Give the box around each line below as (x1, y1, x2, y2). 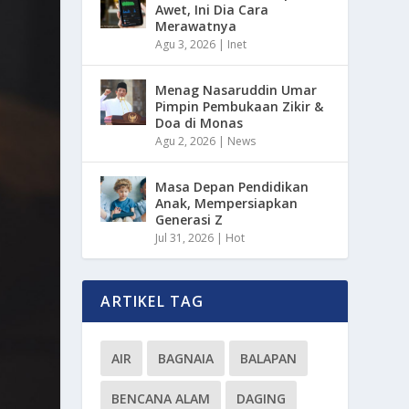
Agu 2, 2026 (155, 132, 216, 149)
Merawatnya (155, 16, 237, 35)
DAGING (236, 389, 287, 407)
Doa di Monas (155, 113, 244, 131)
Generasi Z (155, 210, 224, 228)
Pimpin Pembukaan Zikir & (155, 97, 324, 115)
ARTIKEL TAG (100, 290, 204, 311)
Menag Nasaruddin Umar (155, 80, 318, 99)
